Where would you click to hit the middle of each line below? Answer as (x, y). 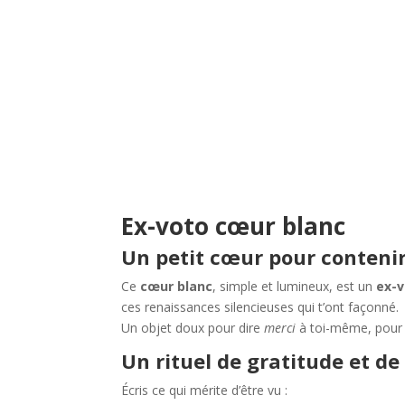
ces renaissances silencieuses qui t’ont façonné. (260, 306)
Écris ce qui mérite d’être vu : (205, 390)
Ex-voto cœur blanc (234, 226)
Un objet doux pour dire (193, 327)
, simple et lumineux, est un (295, 286)
